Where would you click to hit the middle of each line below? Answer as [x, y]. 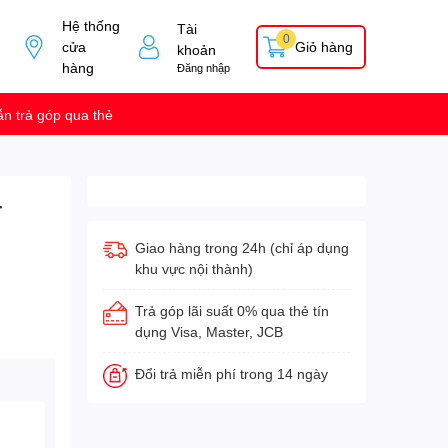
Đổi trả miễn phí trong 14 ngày [231, 374]
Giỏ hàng [324, 47]
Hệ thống [90, 26]
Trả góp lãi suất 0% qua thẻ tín [231, 311]
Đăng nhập [204, 67]
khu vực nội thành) [193, 269]
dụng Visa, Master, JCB [208, 332]
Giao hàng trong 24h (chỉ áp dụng [241, 248]
